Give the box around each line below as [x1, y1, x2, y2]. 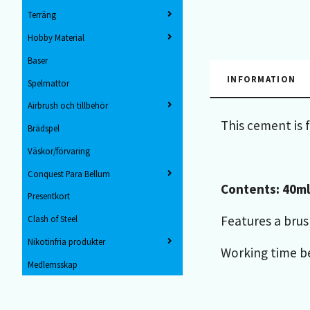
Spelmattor [28, 77, 69, 89]
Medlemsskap [28, 258, 77, 270]
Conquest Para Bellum [28, 167, 110, 179]
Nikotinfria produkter [28, 236, 105, 248]
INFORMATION [227, 73, 296, 84]
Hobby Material [28, 32, 84, 43]
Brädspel [28, 122, 60, 134]
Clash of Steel [28, 213, 77, 225]
